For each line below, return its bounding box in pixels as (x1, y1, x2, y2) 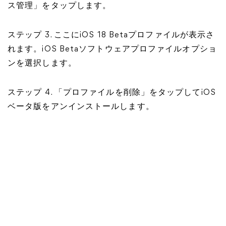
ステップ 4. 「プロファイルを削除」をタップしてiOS (8, 89, 216, 97)
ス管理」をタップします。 (8, 2, 111, 10)
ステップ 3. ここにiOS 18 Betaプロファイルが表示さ (8, 31, 215, 39)
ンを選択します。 (8, 60, 77, 68)
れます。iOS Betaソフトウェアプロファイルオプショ (8, 45, 217, 53)
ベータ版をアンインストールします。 (8, 103, 154, 111)
